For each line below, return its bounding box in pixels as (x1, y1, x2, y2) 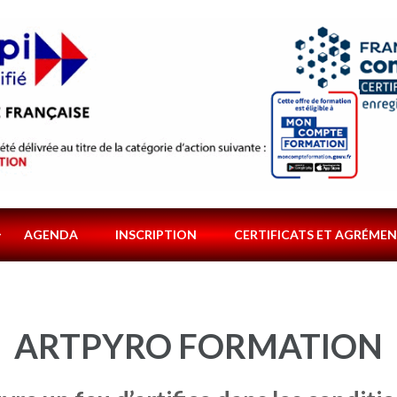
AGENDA (24, 226, 78, 242)
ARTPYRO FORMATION (14, 324, 383, 366)
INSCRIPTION (115, 226, 197, 242)
